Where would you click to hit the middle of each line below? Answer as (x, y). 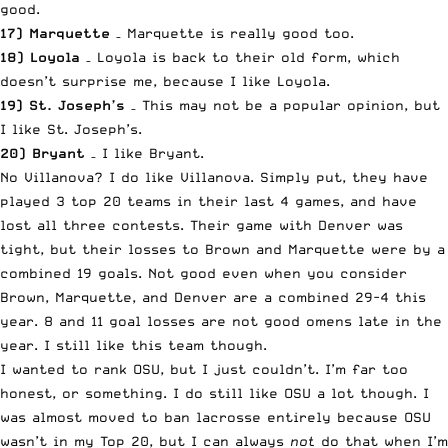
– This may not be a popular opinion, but (282, 105)
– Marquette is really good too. (232, 33)
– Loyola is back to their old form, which (240, 57)
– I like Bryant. (144, 153)
